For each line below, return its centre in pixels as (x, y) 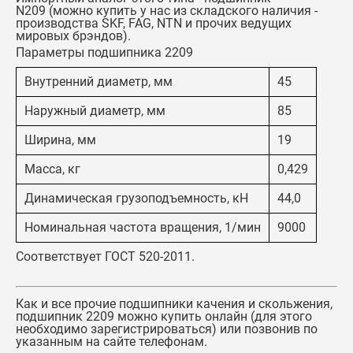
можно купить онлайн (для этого (213, 316)
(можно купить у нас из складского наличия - (182, 11)
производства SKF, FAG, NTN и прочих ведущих (154, 23)
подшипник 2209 (65, 316)
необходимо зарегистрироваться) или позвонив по (167, 329)
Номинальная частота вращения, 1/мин (143, 227)
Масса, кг (52, 169)
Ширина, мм (60, 140)
